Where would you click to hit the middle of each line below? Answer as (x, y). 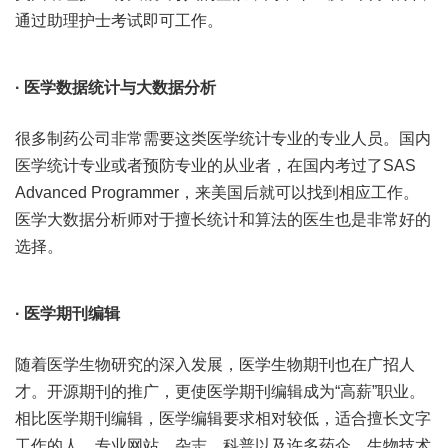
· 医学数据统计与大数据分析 (115, 87)
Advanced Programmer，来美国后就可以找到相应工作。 (217, 192)
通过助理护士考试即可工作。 (119, 20)
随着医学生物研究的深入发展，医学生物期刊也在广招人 (215, 364)
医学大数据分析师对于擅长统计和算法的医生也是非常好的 (223, 219)
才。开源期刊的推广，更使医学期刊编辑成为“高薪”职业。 (220, 391)
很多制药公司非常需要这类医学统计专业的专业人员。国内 (223, 138)
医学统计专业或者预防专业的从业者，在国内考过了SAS (215, 165)
